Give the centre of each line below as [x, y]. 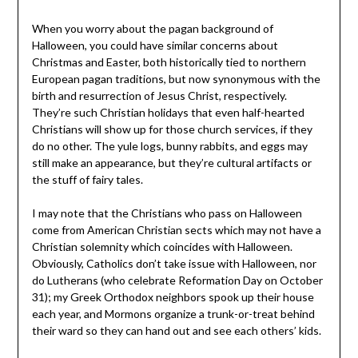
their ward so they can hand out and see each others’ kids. [176, 331]
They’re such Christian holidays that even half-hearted [168, 113]
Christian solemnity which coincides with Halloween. [162, 247]
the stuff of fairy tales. [87, 180]
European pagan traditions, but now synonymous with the [176, 79]
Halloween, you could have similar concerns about [155, 46]
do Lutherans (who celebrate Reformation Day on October [177, 280]
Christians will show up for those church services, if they [172, 129]
